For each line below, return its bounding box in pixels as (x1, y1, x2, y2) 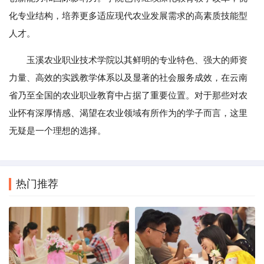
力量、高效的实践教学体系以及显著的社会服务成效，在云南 (9, 72, 247, 83)
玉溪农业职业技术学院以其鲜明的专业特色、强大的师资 (27, 55, 247, 65)
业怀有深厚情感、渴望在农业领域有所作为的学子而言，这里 (9, 108, 247, 118)
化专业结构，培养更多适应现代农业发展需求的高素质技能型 (9, 11, 247, 21)
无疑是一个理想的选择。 (9, 126, 106, 136)
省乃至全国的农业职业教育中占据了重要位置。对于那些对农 (9, 90, 247, 101)
